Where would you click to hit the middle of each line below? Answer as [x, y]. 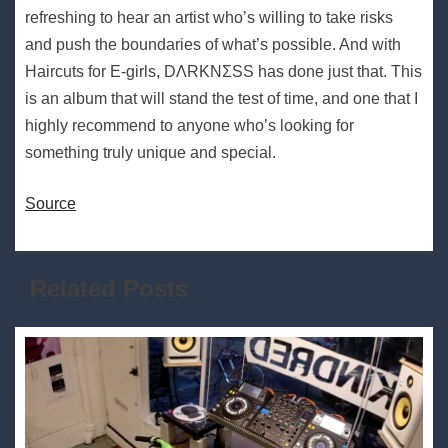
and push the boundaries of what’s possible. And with [213, 45]
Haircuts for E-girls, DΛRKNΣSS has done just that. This [223, 72]
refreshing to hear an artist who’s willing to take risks [209, 18]
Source [50, 204]
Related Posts [109, 289]
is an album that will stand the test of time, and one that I [221, 99]
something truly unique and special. [150, 153]
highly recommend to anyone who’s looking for [189, 126]
